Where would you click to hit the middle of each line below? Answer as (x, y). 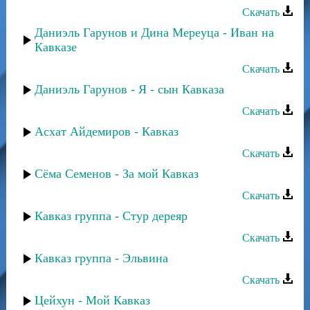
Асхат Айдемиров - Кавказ (107, 131)
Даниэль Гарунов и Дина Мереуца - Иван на (154, 33)
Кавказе (56, 47)
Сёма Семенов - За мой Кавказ (117, 174)
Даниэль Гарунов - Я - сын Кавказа (129, 89)
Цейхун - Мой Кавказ (92, 300)
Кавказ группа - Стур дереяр (111, 216)
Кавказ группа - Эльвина (101, 258)
